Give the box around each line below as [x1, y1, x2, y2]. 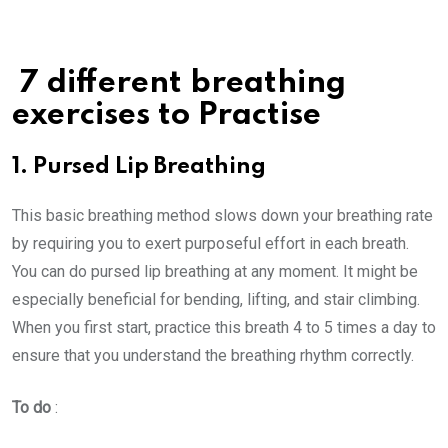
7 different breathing [12, 68, 346, 99]
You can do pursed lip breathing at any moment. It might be [12, 262, 418, 281]
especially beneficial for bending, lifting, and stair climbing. [12, 290, 420, 309]
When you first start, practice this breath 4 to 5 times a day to [12, 318, 436, 337]
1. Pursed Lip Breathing [12, 156, 266, 178]
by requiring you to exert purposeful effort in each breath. [12, 234, 409, 253]
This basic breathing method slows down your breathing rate [12, 206, 433, 225]
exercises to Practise [12, 100, 329, 131]
